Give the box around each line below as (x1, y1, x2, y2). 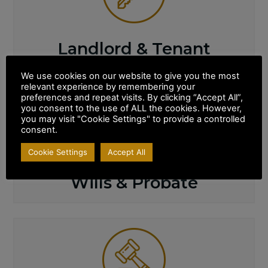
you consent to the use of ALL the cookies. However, (21, 103, 242, 114)
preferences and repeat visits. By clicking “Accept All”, (21, 92, 243, 103)
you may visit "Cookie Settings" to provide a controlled (21, 114, 245, 124)
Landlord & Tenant (57, 38, 211, 59)
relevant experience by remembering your (21, 81, 195, 92)
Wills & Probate (70, 172, 198, 193)
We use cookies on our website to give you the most (21, 71, 239, 81)
